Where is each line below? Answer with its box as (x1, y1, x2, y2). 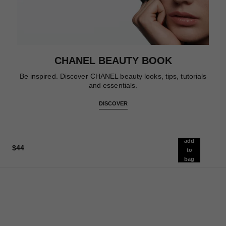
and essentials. (88, 81, 138, 89)
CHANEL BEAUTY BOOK (54, 54, 172, 66)
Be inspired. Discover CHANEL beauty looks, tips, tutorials (19, 72, 207, 80)
